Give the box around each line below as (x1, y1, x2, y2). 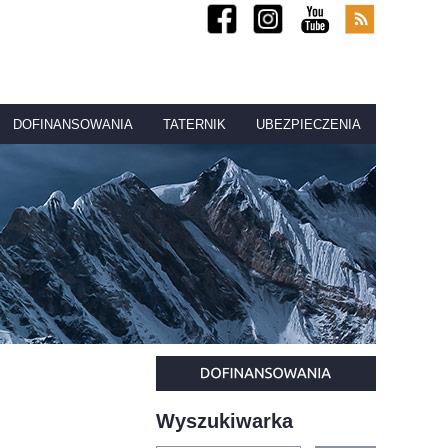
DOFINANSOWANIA (13, 117, 133, 132)
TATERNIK (163, 117, 226, 132)
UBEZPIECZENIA (256, 117, 361, 132)
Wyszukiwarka (156, 410, 293, 433)
